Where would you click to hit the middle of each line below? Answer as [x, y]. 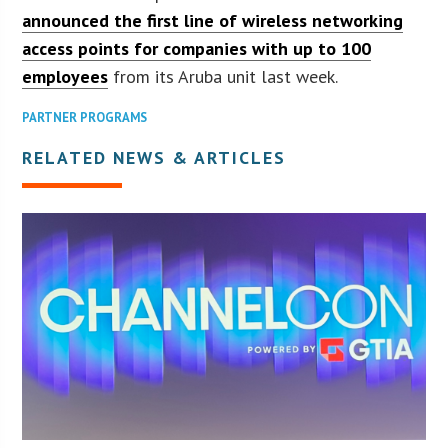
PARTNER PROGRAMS [85, 117]
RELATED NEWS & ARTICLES [154, 157]
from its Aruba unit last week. [223, 76]
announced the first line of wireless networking [213, 20]
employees [65, 76]
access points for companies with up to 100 [197, 48]
